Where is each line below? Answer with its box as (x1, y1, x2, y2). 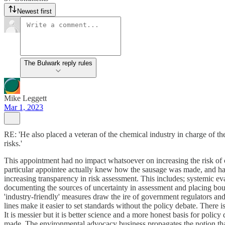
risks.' (4, 139, 22, 148)
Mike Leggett (4, 94, 47, 102)
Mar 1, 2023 (4, 103, 43, 111)
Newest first (17, 8, 52, 15)
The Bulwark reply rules (24, 59, 92, 67)
